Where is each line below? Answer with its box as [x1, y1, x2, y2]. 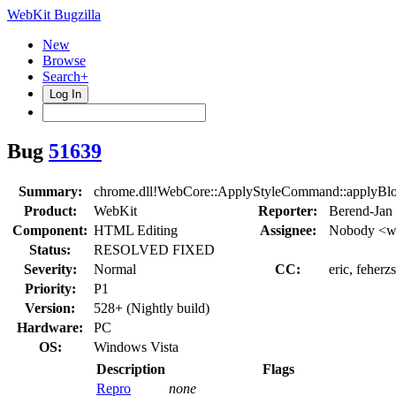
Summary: [18, 183, 82, 199]
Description [96, 361, 165, 377]
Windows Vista [94, 339, 179, 354]
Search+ [42, 69, 88, 84]
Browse [42, 53, 86, 68]
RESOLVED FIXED [94, 241, 215, 257]
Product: [23, 202, 77, 218]
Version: [25, 300, 75, 316]
